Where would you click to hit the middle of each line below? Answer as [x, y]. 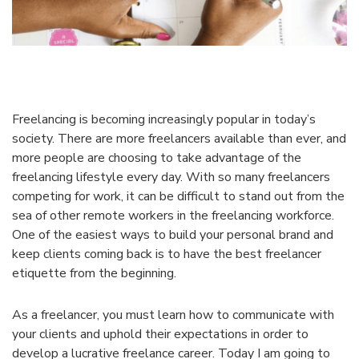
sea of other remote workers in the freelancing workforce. [173, 216]
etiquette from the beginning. [94, 274]
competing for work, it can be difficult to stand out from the [178, 197]
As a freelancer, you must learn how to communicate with [173, 315]
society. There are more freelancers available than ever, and [179, 139]
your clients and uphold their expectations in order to [160, 335]
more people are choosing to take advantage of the [157, 158]
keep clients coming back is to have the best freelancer [167, 254]
